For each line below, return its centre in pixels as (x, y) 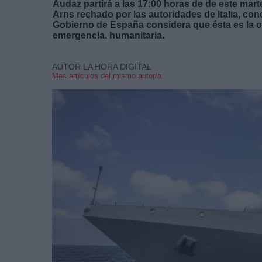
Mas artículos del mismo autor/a (107, 75)
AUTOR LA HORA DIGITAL (102, 66)
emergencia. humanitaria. (108, 35)
